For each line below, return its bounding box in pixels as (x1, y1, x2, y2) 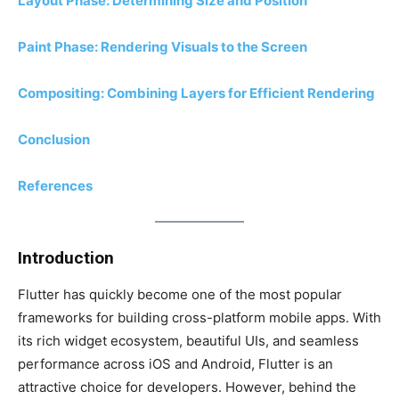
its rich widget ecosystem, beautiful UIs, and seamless (18, 331, 359, 349)
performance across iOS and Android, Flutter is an (18, 354, 333, 372)
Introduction (18, 247, 114, 268)
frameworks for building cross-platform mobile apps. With (18, 308, 381, 326)
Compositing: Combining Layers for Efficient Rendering (18, 85, 375, 102)
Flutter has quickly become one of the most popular (18, 285, 342, 303)
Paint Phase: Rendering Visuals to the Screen (18, 38, 307, 56)
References (18, 177, 93, 195)
